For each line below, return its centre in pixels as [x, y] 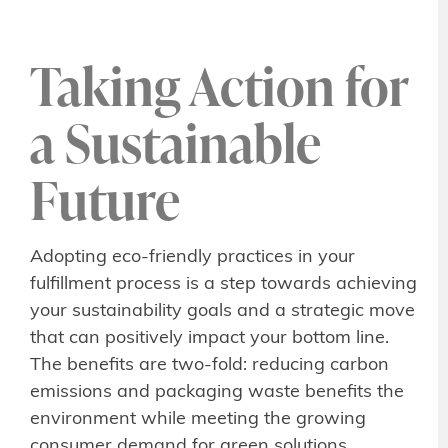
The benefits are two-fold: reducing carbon [209, 366]
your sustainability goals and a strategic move [222, 312]
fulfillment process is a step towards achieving [223, 285]
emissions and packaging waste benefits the [217, 393]
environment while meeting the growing [198, 420]
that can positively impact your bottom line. [209, 339]
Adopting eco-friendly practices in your [192, 258]
